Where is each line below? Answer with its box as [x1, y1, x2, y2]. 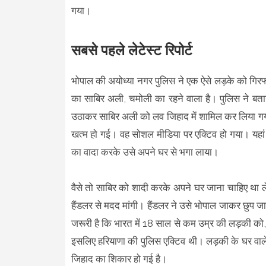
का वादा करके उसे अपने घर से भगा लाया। [71, 145, 221, 158]
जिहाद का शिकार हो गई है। [71, 252, 169, 265]
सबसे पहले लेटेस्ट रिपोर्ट [71, 41, 192, 59]
